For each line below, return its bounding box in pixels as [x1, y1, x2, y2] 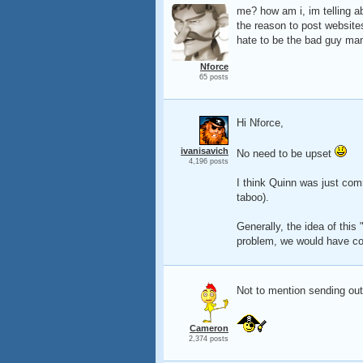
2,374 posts [189, 335, 228, 343]
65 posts [199, 73, 228, 81]
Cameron [190, 323, 228, 333]
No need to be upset [237, 147, 335, 160]
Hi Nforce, [237, 117, 284, 129]
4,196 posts [189, 157, 228, 165]
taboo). [237, 191, 269, 203]
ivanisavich [181, 146, 228, 156]
